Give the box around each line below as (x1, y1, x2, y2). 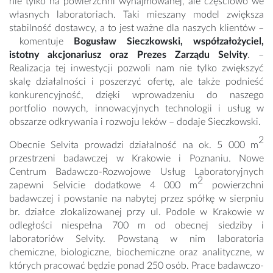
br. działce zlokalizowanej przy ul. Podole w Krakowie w (9, 207, 264, 218)
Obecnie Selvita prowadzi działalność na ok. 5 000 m (9, 140, 258, 151)
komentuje (9, 37, 74, 47)
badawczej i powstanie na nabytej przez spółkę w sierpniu (9, 194, 264, 204)
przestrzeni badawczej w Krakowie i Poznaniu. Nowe (9, 154, 264, 164)
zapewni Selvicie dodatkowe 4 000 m (9, 180, 198, 191)
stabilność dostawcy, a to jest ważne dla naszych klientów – (9, 23, 264, 34)
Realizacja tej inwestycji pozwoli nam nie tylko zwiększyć (9, 63, 264, 74)
